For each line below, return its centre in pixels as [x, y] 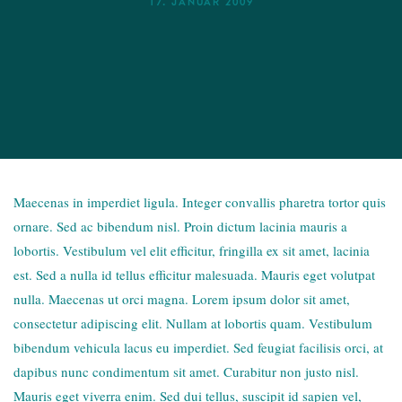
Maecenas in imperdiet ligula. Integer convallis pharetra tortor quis [200, 202]
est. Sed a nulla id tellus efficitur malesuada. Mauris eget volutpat [194, 275]
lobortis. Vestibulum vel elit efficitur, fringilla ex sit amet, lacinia [192, 250]
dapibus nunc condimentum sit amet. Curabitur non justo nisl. [186, 371]
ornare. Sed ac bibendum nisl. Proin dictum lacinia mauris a [180, 226]
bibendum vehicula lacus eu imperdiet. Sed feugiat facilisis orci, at [198, 347]
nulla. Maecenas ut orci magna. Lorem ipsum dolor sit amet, [182, 299]
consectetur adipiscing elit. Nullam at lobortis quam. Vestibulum [193, 323]
